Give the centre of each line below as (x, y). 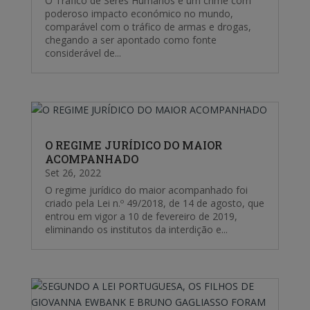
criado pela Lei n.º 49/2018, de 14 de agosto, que (154, 203)
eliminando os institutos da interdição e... (136, 229)
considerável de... (83, 53)
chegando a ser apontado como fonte (130, 39)
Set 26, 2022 (73, 172)
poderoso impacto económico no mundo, (139, 13)
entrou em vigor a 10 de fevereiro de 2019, (141, 216)
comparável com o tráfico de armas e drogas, (148, 26)
